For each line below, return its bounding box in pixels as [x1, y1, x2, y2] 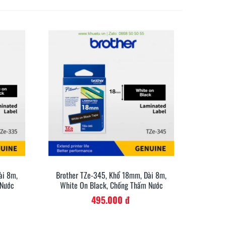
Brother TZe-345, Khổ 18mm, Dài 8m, [56, 168, 167, 181]
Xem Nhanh [120, 169, 163, 180]
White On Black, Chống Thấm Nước [60, 179, 163, 191]
